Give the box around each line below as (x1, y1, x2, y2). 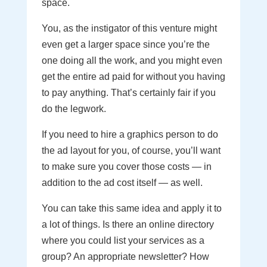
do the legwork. (41, 104, 106, 114)
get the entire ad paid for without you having (41, 72, 225, 82)
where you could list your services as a (41, 235, 204, 246)
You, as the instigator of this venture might (41, 23, 217, 33)
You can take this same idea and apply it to (41, 203, 222, 213)
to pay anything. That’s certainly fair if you (41, 88, 216, 98)
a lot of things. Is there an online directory (41, 219, 214, 229)
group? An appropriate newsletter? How (41, 252, 209, 262)
